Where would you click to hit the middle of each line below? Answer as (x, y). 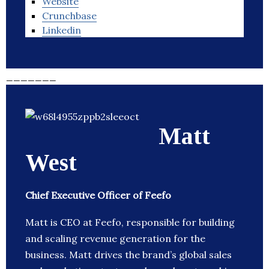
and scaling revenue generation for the (115, 239)
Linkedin (62, 30)
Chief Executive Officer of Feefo (98, 195)
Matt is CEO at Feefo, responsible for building (130, 222)
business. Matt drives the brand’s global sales (128, 255)
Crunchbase (69, 16)
